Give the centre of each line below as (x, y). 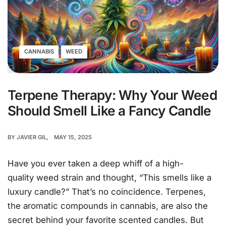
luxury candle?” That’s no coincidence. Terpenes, (107, 192)
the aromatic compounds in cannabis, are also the (108, 206)
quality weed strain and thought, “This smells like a (109, 178)
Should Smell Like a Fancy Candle (109, 111)
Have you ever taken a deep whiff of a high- (96, 164)
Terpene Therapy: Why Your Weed (112, 95)
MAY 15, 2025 (73, 137)
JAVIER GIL (32, 137)
